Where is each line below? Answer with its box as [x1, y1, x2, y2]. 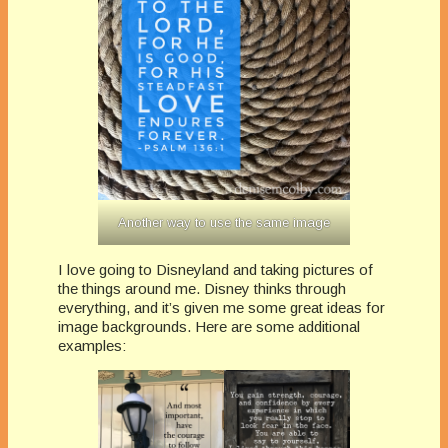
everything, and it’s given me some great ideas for [58, 299, 385, 317]
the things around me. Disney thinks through [58, 280, 346, 298]
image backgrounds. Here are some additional [58, 318, 360, 336]
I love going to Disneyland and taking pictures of [58, 261, 373, 279]
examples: [58, 337, 126, 355]
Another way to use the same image [118, 215, 330, 231]
